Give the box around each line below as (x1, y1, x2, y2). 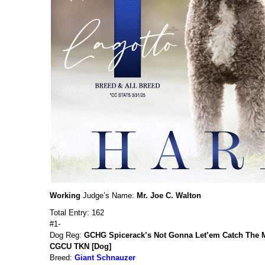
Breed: (50, 253, 75, 262)
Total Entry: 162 (50, 208, 104, 217)
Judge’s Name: (80, 191, 137, 200)
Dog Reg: (50, 231, 84, 240)
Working (50, 191, 80, 200)
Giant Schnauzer (75, 253, 135, 262)
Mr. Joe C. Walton (137, 191, 201, 200)
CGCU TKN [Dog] (50, 242, 111, 251)
